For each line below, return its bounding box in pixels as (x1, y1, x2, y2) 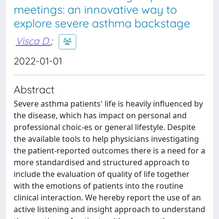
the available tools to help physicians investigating (14, 133, 199, 144)
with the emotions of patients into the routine (14, 180, 183, 191)
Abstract (14, 83, 54, 96)
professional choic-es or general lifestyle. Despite (14, 122, 196, 132)
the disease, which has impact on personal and (14, 110, 187, 121)
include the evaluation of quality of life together (14, 169, 190, 179)
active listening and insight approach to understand (14, 204, 205, 215)
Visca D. (16, 34, 50, 47)
